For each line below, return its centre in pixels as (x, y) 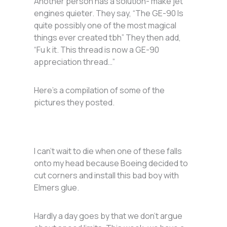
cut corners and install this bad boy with (107, 176)
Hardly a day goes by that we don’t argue (108, 216)
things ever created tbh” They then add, (108, 38)
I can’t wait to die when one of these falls (108, 151)
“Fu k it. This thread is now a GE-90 (97, 50)
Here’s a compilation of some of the (100, 90)
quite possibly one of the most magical (105, 26)
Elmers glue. (58, 188)
